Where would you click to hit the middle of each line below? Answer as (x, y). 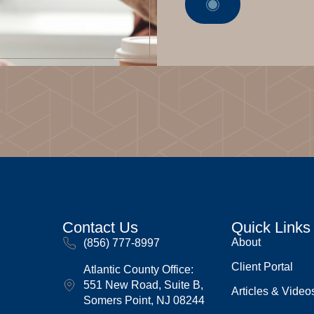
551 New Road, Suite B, (144, 285)
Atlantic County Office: (139, 269)
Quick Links (271, 227)
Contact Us (101, 227)
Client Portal (262, 267)
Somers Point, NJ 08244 (144, 300)
